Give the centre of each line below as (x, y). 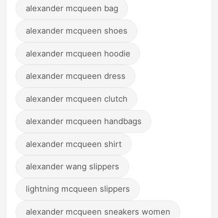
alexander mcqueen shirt (73, 144)
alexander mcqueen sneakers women (98, 211)
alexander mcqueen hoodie (78, 53)
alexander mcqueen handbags (83, 121)
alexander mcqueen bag (72, 8)
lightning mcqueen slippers (78, 189)
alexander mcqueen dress (75, 76)
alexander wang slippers (72, 167)
